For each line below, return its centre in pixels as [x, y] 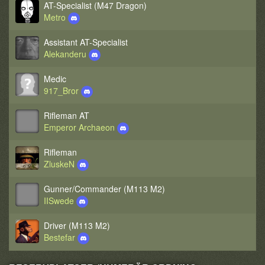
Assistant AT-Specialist [86, 42]
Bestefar [61, 237]
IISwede [60, 201]
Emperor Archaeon [80, 127]
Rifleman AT [67, 115]
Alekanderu [66, 54]
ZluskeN [60, 164]
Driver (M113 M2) [77, 225]
